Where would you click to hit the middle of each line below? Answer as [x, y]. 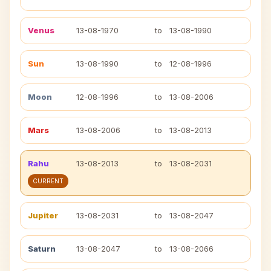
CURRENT [48, 181]
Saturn [42, 249]
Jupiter [43, 215]
